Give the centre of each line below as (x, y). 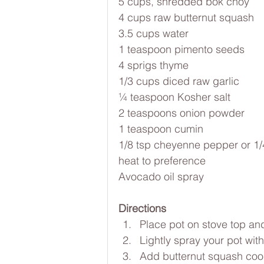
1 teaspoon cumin (162, 129)
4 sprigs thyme (154, 65)
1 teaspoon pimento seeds (181, 49)
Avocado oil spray (161, 176)
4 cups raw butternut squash (186, 17)
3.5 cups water (154, 33)
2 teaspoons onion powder (181, 113)
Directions (142, 208)
